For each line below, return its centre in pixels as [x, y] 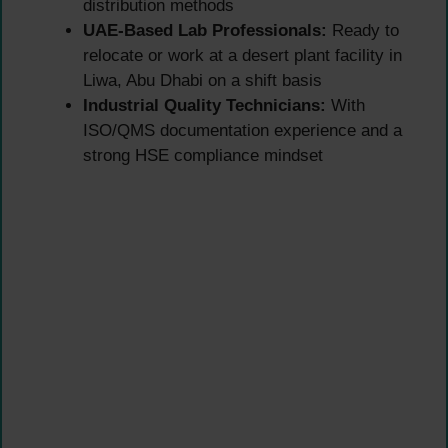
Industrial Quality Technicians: [204, 105]
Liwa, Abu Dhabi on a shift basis [202, 80]
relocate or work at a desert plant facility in [242, 55]
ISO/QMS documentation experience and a [242, 130]
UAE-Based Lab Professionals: [205, 30]
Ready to [363, 30]
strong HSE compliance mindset [203, 155]
